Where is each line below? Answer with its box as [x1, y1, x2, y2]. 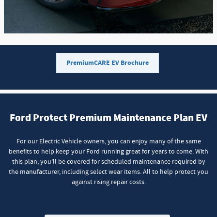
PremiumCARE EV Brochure [66, 58, 149, 68]
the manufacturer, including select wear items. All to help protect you [9, 167, 208, 176]
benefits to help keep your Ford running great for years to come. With [9, 147, 208, 156]
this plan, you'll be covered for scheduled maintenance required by [12, 157, 205, 166]
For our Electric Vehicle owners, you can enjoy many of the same [16, 137, 201, 146]
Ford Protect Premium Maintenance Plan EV [10, 111, 207, 124]
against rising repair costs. [71, 177, 146, 186]
